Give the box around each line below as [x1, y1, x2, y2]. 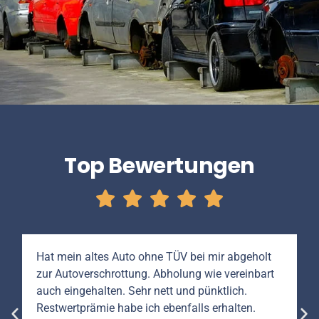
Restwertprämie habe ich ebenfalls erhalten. [36, 301, 256, 315]
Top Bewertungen [64, 151, 255, 182]
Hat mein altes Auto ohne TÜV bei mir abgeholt [36, 250, 272, 264]
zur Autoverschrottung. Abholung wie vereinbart [36, 267, 275, 281]
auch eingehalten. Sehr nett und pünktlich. [36, 284, 248, 298]
